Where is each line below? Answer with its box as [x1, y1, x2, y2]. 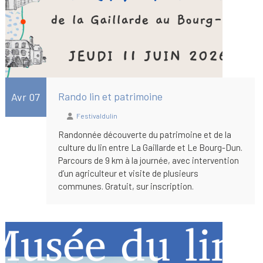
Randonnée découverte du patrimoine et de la [58, 129, 231, 140]
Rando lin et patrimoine [58, 89, 163, 103]
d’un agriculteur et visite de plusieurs [58, 167, 198, 178]
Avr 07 [11, 90, 41, 103]
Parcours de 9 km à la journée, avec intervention [58, 154, 239, 166]
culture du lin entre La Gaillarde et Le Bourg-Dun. [58, 141, 242, 153]
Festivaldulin [76, 111, 117, 120]
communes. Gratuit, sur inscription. [58, 180, 194, 191]
